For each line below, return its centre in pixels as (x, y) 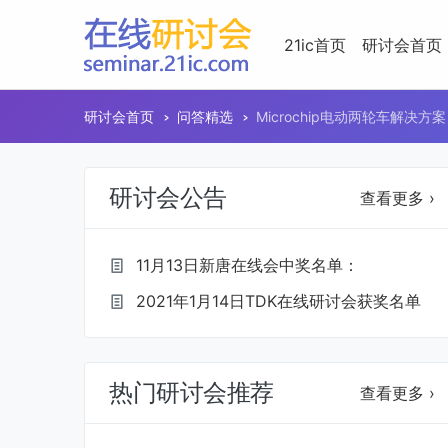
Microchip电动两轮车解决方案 (351, 116)
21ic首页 (315, 44)
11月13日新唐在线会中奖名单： (247, 265)
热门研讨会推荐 (191, 392)
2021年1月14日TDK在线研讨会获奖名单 (278, 301)
